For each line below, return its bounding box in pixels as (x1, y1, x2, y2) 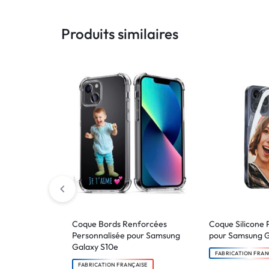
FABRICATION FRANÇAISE (78, 261, 148, 268)
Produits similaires (61, 24, 178, 43)
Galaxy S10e (72, 241, 118, 252)
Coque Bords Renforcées (72, 218, 167, 229)
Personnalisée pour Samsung (72, 229, 180, 241)
